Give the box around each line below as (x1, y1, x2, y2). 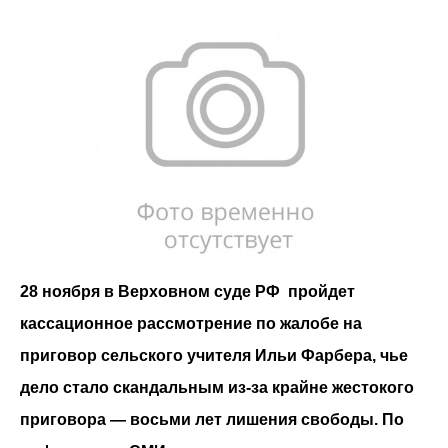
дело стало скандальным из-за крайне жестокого (20, 379, 414, 397)
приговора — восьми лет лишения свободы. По (20, 411, 404, 429)
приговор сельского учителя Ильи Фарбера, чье (20, 347, 408, 365)
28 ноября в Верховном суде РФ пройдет (20, 283, 355, 301)
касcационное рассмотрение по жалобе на (20, 315, 362, 333)
